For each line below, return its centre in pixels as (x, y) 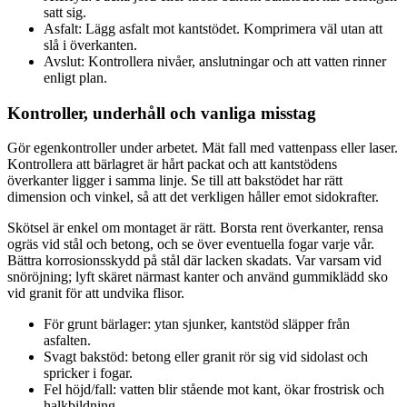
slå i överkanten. (90, 45)
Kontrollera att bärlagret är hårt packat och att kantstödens (172, 164)
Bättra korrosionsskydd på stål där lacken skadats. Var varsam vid (194, 261)
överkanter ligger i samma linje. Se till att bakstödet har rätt (175, 181)
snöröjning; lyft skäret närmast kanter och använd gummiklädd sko (198, 277)
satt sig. (65, 12)
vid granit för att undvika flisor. (96, 293)
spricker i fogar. (88, 373)
